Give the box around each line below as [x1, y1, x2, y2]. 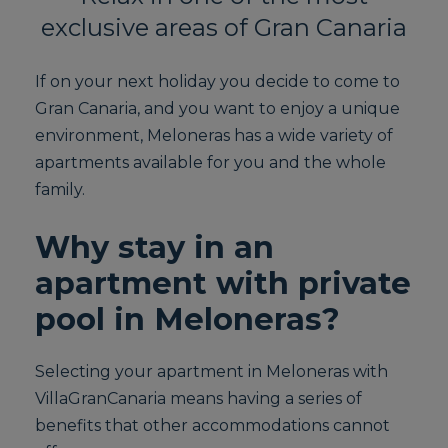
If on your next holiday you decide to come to [35, 72, 401, 91]
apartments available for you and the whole [35, 153, 387, 172]
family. [35, 180, 86, 199]
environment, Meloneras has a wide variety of [35, 126, 394, 145]
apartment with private [35, 265, 412, 302]
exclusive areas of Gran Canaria [41, 13, 407, 42]
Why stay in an [35, 229, 275, 266]
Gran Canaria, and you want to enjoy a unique [35, 99, 401, 118]
